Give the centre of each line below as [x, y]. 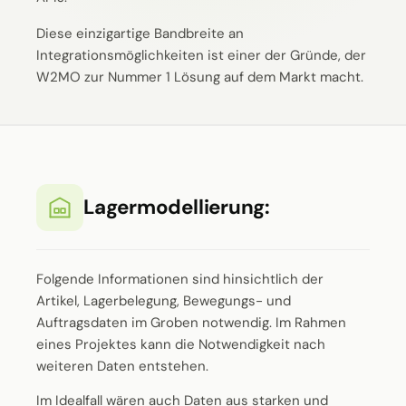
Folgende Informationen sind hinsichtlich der [180, 279]
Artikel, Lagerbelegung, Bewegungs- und [164, 301]
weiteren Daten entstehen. [122, 366]
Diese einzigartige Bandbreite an [140, 34]
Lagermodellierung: [177, 207]
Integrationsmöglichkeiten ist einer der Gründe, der [201, 55]
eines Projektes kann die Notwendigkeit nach [181, 344]
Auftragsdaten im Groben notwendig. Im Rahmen [191, 323]
